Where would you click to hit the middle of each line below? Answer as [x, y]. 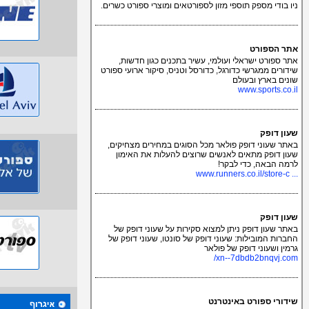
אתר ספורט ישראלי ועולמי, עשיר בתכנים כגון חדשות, [208, 61]
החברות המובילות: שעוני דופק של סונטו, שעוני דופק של [203, 239]
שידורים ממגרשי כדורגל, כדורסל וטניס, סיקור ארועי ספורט [199, 70]
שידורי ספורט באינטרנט [253, 301]
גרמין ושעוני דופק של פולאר [251, 248]
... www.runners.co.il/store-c [294, 174]
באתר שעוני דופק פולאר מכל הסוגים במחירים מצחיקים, [203, 145]
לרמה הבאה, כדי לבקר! [258, 164]
